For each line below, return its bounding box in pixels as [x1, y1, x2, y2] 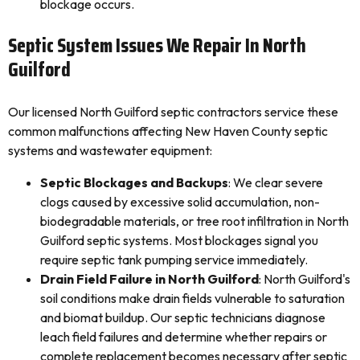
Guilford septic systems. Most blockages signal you [40, 232, 318, 248]
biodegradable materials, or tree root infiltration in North [40, 213, 349, 229]
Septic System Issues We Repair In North [8, 30, 306, 61]
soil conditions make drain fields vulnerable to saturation [40, 290, 345, 306]
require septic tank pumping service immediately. [40, 252, 308, 268]
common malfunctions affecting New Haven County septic [8, 123, 328, 139]
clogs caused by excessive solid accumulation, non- [40, 194, 320, 210]
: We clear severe [228, 174, 323, 190]
